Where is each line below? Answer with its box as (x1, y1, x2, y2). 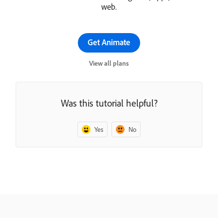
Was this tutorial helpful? (60, 96, 158, 109)
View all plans (89, 59, 129, 68)
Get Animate (88, 37, 130, 47)
